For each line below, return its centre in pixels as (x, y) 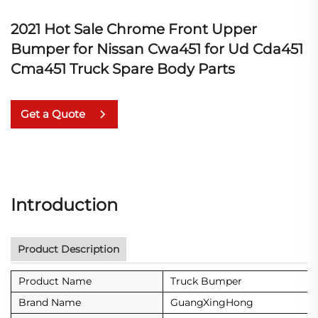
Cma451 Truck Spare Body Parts (123, 68)
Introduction (64, 204)
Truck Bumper (206, 281)
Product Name (55, 281)
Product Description (68, 249)
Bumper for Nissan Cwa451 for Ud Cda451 (157, 49)
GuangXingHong (212, 302)
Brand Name (50, 302)
